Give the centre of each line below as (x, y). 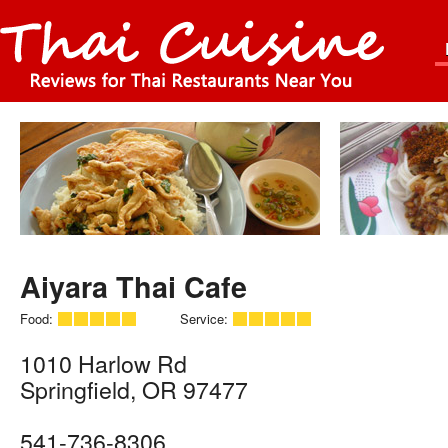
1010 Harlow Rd (103, 363)
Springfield (75, 389)
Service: (206, 319)
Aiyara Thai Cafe (133, 287)
